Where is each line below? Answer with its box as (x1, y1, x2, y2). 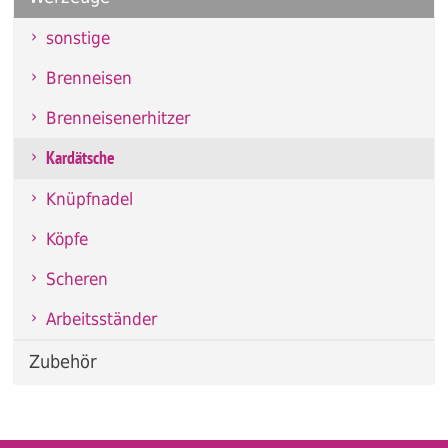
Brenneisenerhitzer (45, 107, 190, 128)
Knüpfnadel (45, 188, 133, 209)
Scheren (45, 268, 108, 289)
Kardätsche (45, 148, 115, 171)
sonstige (45, 27, 110, 48)
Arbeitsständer (45, 308, 157, 329)
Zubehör (28, 350, 97, 372)
